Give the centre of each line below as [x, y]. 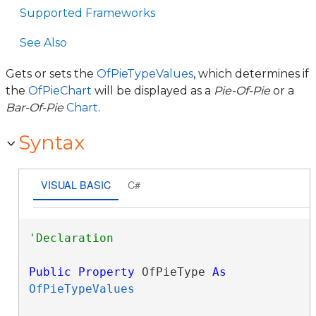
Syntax [51, 142]
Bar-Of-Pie [35, 108]
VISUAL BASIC [75, 184]
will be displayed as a [153, 91]
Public [50, 272]
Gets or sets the [51, 74]
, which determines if [251, 74]
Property [106, 272]
